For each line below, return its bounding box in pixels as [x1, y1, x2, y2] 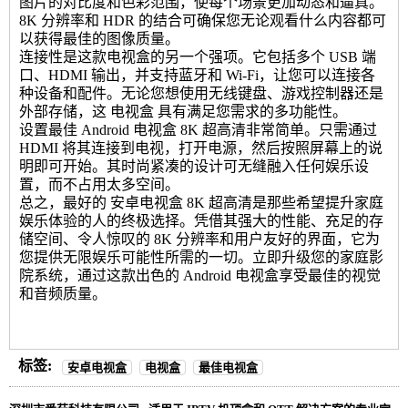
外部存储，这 [19, 103, 107, 119]
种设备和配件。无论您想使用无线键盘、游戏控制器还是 [19, 85, 383, 101]
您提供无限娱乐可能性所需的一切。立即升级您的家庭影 [19, 249, 383, 265]
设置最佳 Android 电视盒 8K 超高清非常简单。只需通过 [19, 121, 377, 138]
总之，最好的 [19, 194, 110, 210]
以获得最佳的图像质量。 [19, 30, 179, 46]
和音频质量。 [19, 285, 107, 301]
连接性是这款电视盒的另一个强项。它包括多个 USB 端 [19, 48, 376, 65]
